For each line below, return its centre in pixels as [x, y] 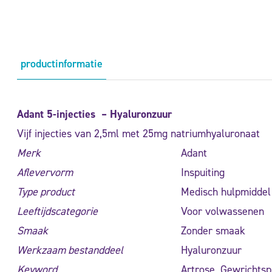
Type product [46, 192]
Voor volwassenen [223, 211]
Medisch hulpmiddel [226, 192]
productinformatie [62, 63]
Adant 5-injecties [58, 114]
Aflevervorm [45, 172]
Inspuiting [203, 172]
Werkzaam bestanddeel [70, 250]
